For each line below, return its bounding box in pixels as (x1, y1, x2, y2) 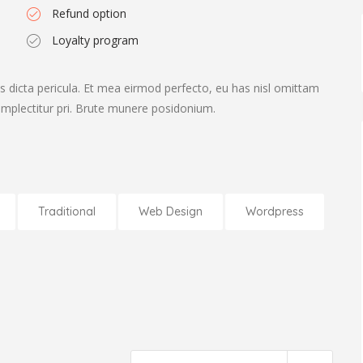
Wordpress (246, 204, 304, 219)
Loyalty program (51, 32, 139, 48)
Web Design (139, 204, 203, 219)
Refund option (51, 6, 126, 21)
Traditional (38, 204, 96, 219)
